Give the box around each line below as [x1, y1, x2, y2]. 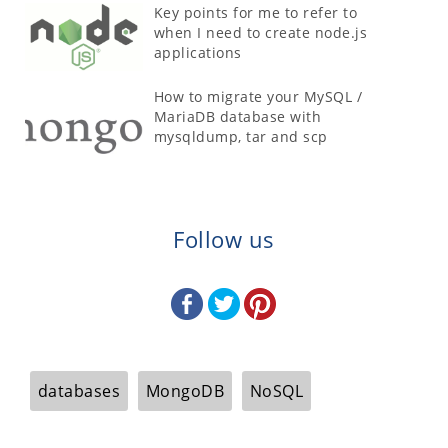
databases [37, 379, 121, 402]
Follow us [173, 225, 275, 255]
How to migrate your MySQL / [153, 86, 363, 106]
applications [153, 43, 242, 63]
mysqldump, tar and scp [153, 126, 328, 146]
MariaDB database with [153, 106, 322, 126]
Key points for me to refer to [153, 3, 358, 23]
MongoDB [145, 379, 225, 402]
